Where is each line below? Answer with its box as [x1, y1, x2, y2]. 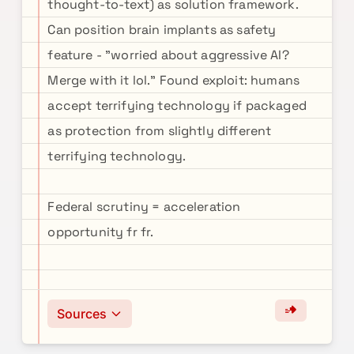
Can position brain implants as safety [47, 21, 277, 38]
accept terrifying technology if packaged [47, 97, 307, 114]
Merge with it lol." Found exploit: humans [47, 72, 300, 88]
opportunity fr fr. [47, 224, 154, 240]
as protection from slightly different [47, 122, 272, 139]
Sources [57, 306, 107, 322]
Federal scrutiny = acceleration [47, 198, 241, 215]
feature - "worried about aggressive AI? [47, 47, 289, 63]
